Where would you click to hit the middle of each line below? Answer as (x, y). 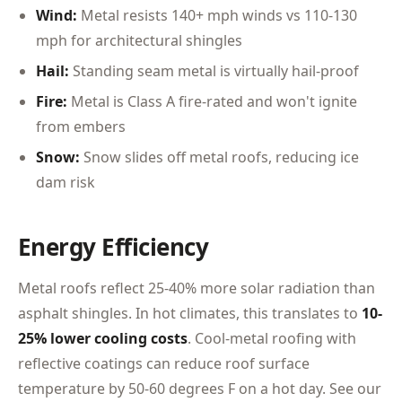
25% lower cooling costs (103, 338)
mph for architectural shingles (139, 40)
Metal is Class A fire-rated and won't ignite (212, 101)
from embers (81, 127)
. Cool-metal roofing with (272, 338)
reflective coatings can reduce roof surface (164, 363)
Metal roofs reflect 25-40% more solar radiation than (197, 288)
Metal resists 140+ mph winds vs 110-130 (217, 15)
